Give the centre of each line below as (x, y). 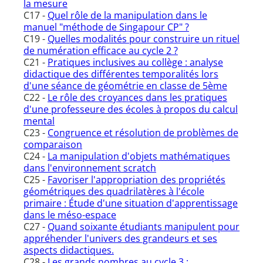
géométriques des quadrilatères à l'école (114, 192)
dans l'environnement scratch (90, 168)
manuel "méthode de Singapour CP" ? (106, 27)
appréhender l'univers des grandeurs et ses (120, 239)
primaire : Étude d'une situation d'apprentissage (131, 203)
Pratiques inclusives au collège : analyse (135, 63)
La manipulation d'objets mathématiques (139, 156)
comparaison (53, 145)
